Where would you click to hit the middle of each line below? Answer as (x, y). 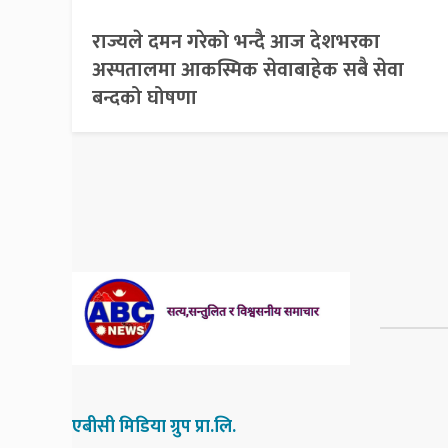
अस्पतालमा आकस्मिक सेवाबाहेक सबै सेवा (248, 70)
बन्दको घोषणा (144, 98)
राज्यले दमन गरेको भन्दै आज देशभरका (236, 42)
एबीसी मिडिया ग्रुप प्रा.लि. (154, 426)
